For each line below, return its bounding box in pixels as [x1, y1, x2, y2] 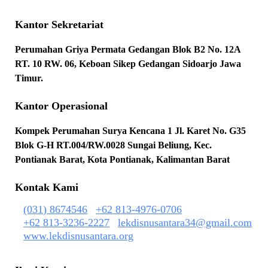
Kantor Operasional [15, 100, 108, 112]
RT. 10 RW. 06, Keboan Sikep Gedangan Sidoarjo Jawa [15, 59, 242, 69]
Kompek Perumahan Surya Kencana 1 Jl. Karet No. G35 [15, 126, 246, 136]
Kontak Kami [15, 181, 79, 194]
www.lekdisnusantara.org [23, 230, 134, 242]
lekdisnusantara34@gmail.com [118, 217, 252, 229]
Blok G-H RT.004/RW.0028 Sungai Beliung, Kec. [15, 140, 212, 151]
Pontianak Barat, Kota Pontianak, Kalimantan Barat [15, 154, 230, 165]
